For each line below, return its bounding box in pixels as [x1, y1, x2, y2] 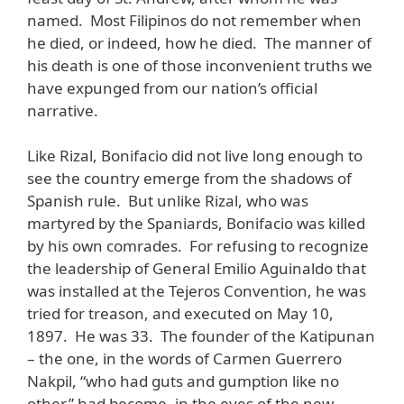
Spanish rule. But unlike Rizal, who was [27, 190, 308, 212]
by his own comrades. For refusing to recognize [27, 235, 369, 257]
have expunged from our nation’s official [27, 77, 317, 98]
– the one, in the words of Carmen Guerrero [27, 348, 342, 370]
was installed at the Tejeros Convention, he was [27, 280, 366, 302]
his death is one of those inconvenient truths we [27, 54, 372, 76]
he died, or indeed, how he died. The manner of [27, 32, 372, 53]
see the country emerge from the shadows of [27, 168, 352, 189]
